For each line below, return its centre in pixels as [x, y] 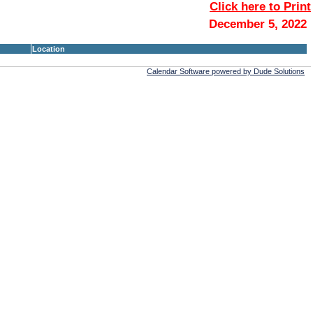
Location [49, 49]
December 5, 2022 [258, 24]
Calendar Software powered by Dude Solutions [226, 71]
